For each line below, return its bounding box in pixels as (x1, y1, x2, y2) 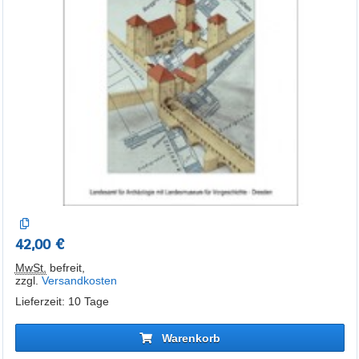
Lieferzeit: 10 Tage (14, 295, 109, 308)
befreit (46, 261, 82, 274)
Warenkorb (161, 331, 220, 345)
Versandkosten (41, 274, 117, 287)
